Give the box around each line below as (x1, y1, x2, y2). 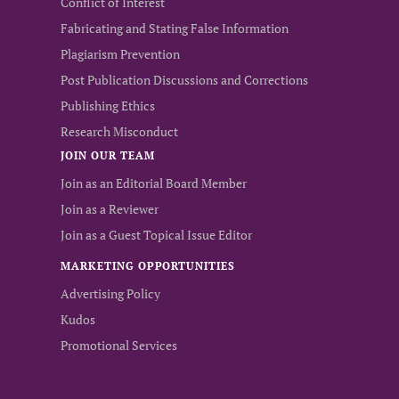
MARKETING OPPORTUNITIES (61, 259, 236, 273)
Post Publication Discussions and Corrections (61, 71, 308, 88)
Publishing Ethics (61, 97, 155, 114)
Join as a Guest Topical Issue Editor (61, 226, 252, 243)
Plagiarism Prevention (61, 45, 180, 62)
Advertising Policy (61, 285, 160, 302)
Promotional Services (61, 337, 177, 354)
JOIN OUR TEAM (61, 149, 155, 162)
